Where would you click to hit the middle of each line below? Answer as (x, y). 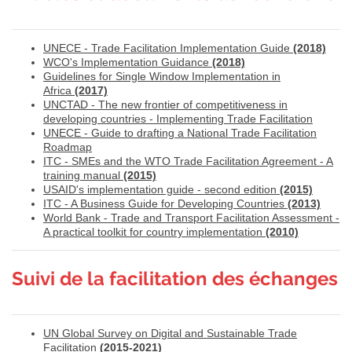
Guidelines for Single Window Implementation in (162, 76)
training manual (83, 175)
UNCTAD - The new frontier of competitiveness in (165, 104)
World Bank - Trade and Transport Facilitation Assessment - (191, 217)
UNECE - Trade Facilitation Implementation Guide (168, 48)
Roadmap (68, 147)
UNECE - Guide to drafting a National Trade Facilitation (180, 132)
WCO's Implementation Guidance (128, 62)
